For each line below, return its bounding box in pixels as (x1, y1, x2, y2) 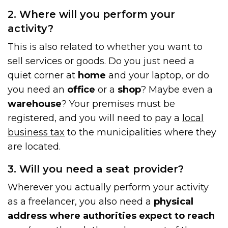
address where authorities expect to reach (8, 210, 215, 221)
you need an (8, 83, 68, 95)
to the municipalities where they (65, 126, 217, 138)
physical (154, 195, 194, 207)
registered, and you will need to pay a (8, 112, 183, 124)
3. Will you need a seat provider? (8, 162, 184, 175)
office (67, 83, 96, 95)
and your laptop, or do (106, 69, 210, 81)
